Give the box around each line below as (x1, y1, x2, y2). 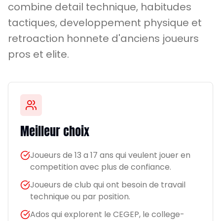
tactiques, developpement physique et (8, 16, 202, 30)
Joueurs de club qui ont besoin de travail (30, 179, 185, 190)
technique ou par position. (30, 191, 130, 202)
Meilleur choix (20, 122, 89, 140)
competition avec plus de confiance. (30, 161, 171, 173)
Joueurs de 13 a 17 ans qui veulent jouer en (30, 149, 190, 161)
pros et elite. (8, 47, 69, 61)
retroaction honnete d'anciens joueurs (8, 32, 199, 45)
